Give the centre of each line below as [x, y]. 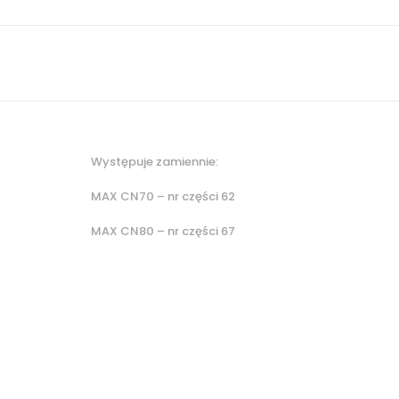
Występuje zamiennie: [155, 162]
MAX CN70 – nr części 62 [163, 197]
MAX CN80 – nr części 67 [163, 232]
